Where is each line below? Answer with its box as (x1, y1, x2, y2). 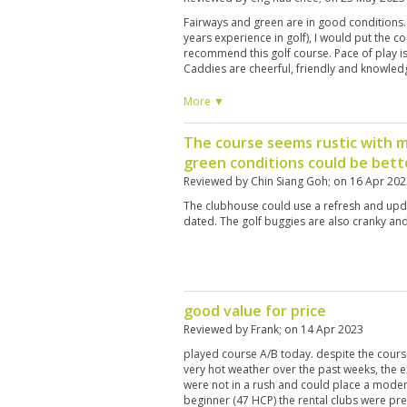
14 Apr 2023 (301, 322, 363, 337)
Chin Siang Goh (251, 174, 328, 189)
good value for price (184, 301, 326, 321)
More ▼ (184, 94, 224, 109)
